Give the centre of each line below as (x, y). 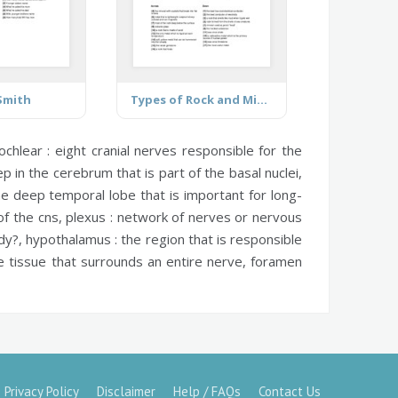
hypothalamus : (72, 239)
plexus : (89, 216)
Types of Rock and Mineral (263, 99)
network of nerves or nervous (207, 216)
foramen (277, 261)
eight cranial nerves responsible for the (176, 150)
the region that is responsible (210, 239)
